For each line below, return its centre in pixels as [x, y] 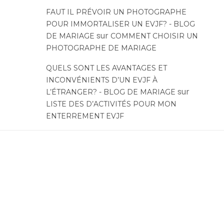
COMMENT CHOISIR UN [154, 36]
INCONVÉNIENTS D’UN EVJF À [101, 80]
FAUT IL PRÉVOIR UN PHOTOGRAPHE [116, 12]
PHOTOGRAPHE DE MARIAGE [101, 48]
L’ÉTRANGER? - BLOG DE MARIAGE [110, 92]
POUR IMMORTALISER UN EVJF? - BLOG [120, 24]
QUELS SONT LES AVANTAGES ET [106, 68]
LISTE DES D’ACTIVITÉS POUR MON [111, 104]
